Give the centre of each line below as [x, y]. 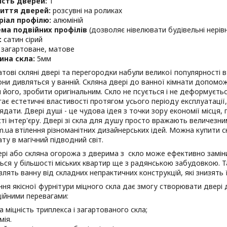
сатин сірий [22, 39]
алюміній [67, 20]
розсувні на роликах [86, 10]
